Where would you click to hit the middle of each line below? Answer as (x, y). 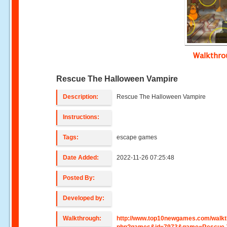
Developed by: (84, 198)
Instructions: (81, 117)
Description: (81, 97)
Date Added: (81, 158)
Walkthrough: (82, 218)
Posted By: (79, 178)
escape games (137, 137)
